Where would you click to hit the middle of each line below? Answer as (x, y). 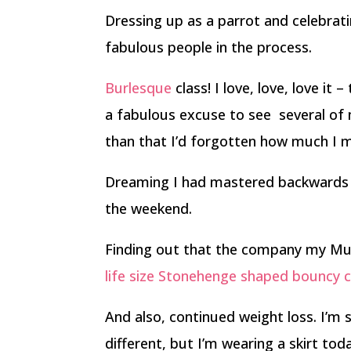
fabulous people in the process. (209, 47)
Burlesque (139, 88)
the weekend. (149, 208)
